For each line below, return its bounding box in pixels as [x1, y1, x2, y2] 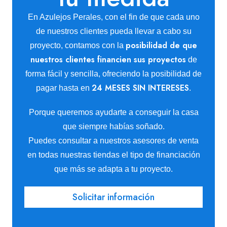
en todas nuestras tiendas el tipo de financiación [27, 150, 200, 159]
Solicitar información [72, 191, 155, 204]
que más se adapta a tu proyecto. [54, 165, 173, 173]
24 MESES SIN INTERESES [92, 82, 189, 94]
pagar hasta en [36, 84, 92, 92]
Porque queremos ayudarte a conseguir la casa [28, 108, 199, 117]
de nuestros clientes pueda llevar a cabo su [35, 27, 192, 35]
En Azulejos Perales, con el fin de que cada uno [27, 13, 200, 21]
